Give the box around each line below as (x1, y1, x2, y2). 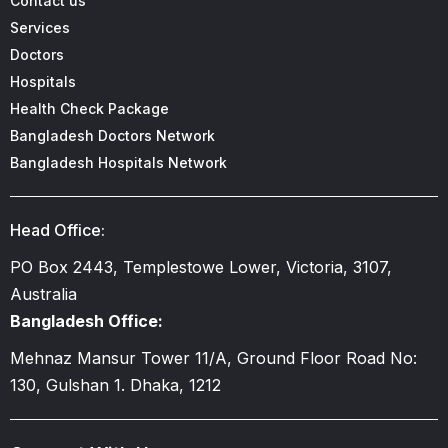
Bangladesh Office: (10, 310, 163, 331)
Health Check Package (10, 99, 169, 117)
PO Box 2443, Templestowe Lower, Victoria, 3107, (10, 256, 392, 277)
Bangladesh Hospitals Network (10, 153, 227, 171)
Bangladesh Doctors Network (10, 126, 215, 144)
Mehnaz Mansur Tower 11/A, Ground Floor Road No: (10, 347, 417, 368)
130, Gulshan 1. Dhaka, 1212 (10, 374, 221, 395)
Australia (10, 283, 77, 304)
